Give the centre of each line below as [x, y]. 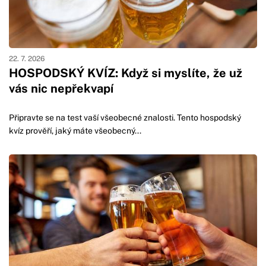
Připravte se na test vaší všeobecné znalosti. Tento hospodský [125, 117]
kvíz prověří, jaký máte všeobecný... [75, 130]
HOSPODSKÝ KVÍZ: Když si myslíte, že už [126, 73]
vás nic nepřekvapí [61, 88]
